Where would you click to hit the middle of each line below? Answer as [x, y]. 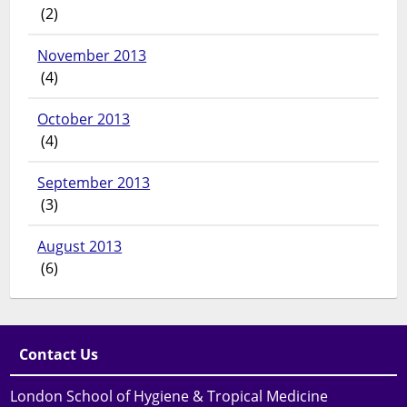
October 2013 [84, 119]
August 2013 [80, 247]
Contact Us [59, 355]
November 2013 [92, 56]
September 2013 [94, 183]
